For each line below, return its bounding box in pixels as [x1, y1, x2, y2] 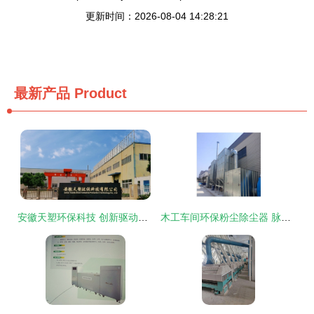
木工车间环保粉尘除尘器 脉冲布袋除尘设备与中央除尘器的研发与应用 [281, 212, 291, 223]
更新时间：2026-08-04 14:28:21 [86, 11, 228, 22]
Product [70, 86, 127, 101]
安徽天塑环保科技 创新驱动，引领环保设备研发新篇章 [138, 212, 148, 223]
